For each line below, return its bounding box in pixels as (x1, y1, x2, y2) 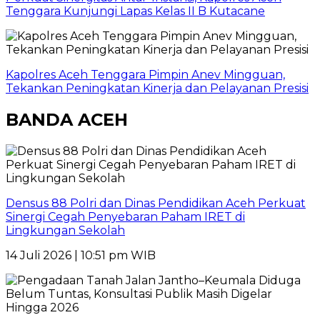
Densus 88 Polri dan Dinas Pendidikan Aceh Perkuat (6, 196, 306, 211)
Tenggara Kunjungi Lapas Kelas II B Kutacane (6, 4, 265, 19)
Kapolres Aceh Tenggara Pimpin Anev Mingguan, (6, 68, 285, 82)
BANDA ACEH (6, 109, 128, 131)
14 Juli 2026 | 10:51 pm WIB (6, 249, 156, 263)
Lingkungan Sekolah (6, 224, 125, 238)
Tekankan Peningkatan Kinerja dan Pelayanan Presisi (6, 81, 309, 96)
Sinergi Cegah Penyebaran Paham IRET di (6, 210, 245, 224)
